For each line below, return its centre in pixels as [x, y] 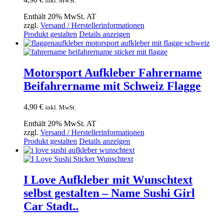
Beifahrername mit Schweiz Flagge [112, 86]
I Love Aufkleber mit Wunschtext [108, 179]
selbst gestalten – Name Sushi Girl [109, 193]
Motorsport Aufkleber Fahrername [113, 72]
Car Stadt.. [51, 206]
